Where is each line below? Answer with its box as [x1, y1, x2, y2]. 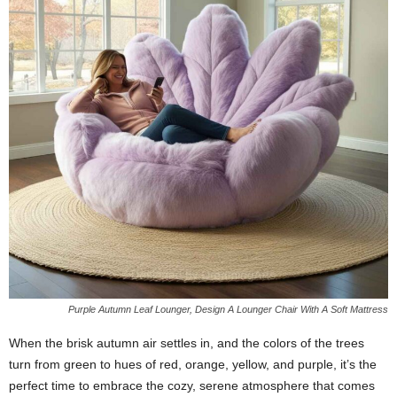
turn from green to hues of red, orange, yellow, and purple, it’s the [9, 357, 377, 371]
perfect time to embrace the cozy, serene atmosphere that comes [9, 378, 375, 393]
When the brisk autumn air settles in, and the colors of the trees [9, 336, 364, 350]
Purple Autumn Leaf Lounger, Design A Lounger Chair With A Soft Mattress [68, 304, 388, 315]
